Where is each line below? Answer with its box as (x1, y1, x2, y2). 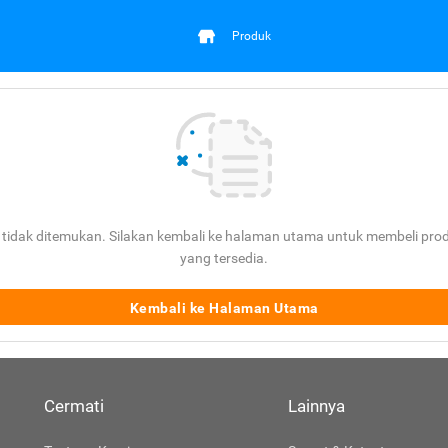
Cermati (44, 396, 104, 416)
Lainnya (287, 396, 345, 416)
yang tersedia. (180, 250, 268, 266)
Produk (232, 28, 271, 43)
